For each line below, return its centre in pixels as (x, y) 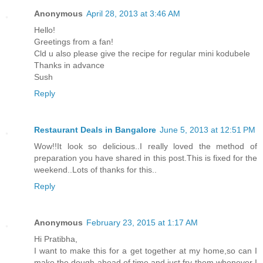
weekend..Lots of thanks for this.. (95, 170)
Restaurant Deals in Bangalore (95, 130)
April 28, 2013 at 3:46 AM (133, 14)
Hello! (45, 30)
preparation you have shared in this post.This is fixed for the (146, 158)
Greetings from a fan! (74, 42)
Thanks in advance (69, 65)
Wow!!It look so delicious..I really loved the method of (146, 146)
